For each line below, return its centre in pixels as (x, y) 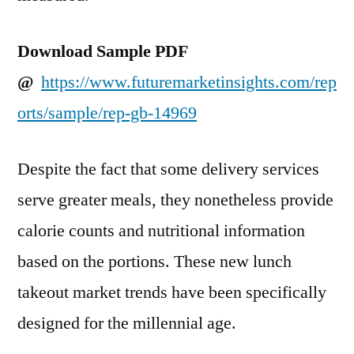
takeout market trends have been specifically (172, 292)
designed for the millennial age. (127, 323)
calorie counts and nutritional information (161, 231)
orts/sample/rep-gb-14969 (107, 113)
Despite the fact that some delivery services (168, 169)
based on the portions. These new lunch (154, 262)
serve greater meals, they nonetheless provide (175, 200)
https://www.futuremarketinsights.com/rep (189, 82)
